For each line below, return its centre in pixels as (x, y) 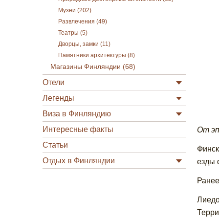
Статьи (55, 145)
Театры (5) (73, 33)
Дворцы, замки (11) (84, 44)
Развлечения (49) (83, 22)
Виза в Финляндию (77, 114)
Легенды (58, 98)
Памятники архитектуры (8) (97, 55)
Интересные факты (78, 129)
